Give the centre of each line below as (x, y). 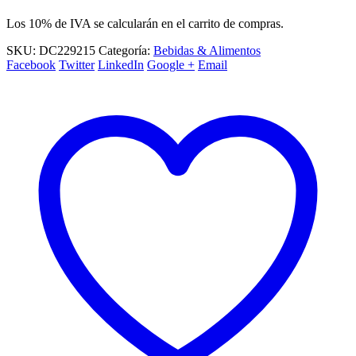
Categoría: (126, 50)
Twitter (77, 64)
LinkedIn (121, 64)
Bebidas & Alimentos (207, 50)
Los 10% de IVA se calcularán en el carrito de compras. (145, 23)
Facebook (31, 64)
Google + (171, 64)
